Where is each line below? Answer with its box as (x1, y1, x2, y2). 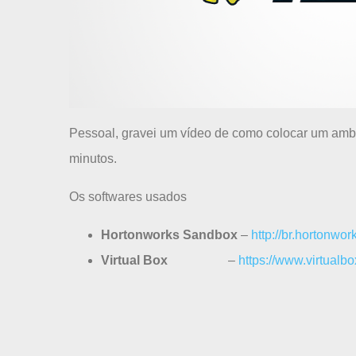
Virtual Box (101, 253, 168, 268)
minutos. (69, 152, 117, 166)
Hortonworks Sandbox (101, 228, 238, 242)
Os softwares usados (69, 190, 187, 204)
